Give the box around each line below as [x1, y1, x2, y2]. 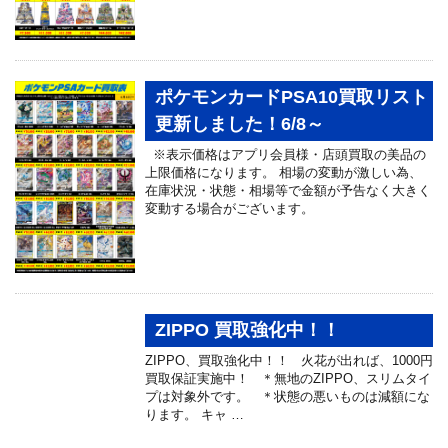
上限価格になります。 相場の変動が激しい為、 [145, 165, 422, 181]
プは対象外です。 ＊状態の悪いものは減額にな [145, 388, 430, 404]
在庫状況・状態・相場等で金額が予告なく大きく [145, 183, 431, 199]
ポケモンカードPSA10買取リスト [155, 87, 428, 108]
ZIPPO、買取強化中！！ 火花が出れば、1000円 [145, 352, 433, 368]
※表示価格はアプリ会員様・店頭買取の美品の [145, 147, 426, 163]
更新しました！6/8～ [155, 114, 324, 135]
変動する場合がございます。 [145, 201, 322, 217]
